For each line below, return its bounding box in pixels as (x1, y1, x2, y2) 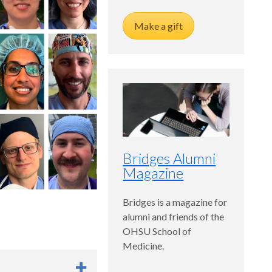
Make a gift (134, 20, 183, 32)
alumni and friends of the (123, 211, 225, 223)
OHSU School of (123, 225, 192, 237)
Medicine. (123, 240, 165, 252)
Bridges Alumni (123, 149, 216, 168)
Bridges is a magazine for (123, 196, 228, 208)
